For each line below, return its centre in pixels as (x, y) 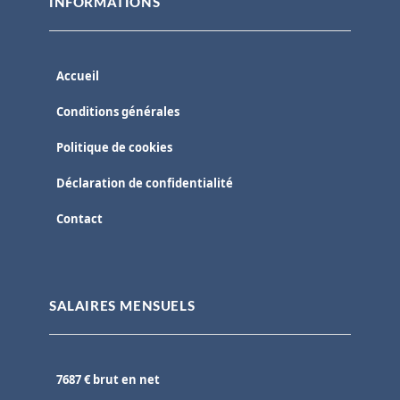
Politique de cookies (114, 147)
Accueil (78, 75)
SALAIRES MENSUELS (122, 306)
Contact (79, 218)
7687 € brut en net (108, 379)
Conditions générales (118, 111)
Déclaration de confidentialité (145, 183)
